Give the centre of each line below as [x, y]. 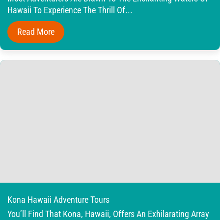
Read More [36, 31]
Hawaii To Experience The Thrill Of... [70, 10]
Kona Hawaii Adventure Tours [58, 199]
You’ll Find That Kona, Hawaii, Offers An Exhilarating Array [108, 214]
